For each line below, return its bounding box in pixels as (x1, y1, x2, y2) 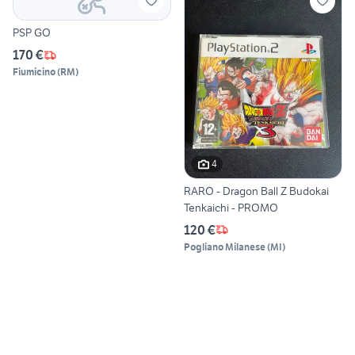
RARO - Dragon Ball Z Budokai (184, 183, 329, 198)
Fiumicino (13, 66, 55, 78)
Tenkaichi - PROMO (184, 200, 278, 215)
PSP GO (13, 25, 51, 40)
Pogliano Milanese (184, 240, 265, 253)
